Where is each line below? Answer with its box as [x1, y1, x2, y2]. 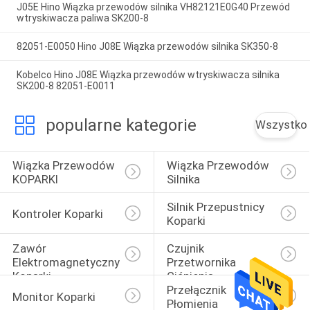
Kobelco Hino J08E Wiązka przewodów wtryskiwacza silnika [16, 69, 280, 81]
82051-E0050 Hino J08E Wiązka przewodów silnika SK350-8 [16, 41, 278, 53]
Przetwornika [166, 255, 239, 269]
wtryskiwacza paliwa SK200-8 [16, 12, 149, 24]
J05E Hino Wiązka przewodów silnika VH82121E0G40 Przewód [16, 1, 290, 13]
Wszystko [255, 118, 308, 132]
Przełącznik [166, 282, 229, 297]
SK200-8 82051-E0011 [16, 80, 115, 92]
